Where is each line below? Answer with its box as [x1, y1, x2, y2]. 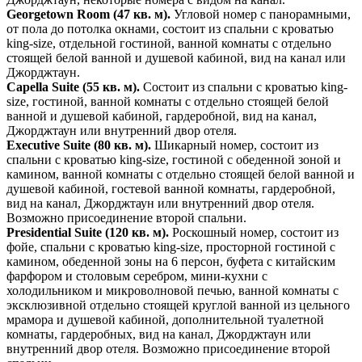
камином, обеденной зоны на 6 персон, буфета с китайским [6, 254, 335, 268]
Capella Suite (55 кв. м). [6, 79, 143, 94]
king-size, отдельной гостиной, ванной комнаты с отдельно [6, 36, 331, 50]
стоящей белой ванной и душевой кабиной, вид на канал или [6, 50, 346, 65]
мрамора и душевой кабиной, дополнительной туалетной [6, 312, 324, 326]
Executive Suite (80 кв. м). [6, 137, 154, 152]
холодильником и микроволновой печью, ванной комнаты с [6, 283, 339, 297]
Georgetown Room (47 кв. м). [6, 6, 174, 21]
